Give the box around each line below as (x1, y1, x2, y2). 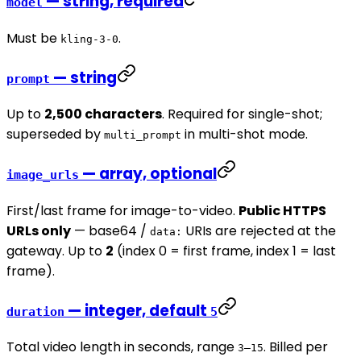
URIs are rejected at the (182, 221, 336, 240)
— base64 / (71, 221, 150, 240)
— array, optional (79, 163, 217, 185)
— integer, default (64, 299, 210, 322)
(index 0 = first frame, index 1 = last (114, 241, 336, 260)
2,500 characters (44, 105, 162, 124)
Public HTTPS (239, 201, 326, 220)
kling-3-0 (60, 33, 118, 46)
